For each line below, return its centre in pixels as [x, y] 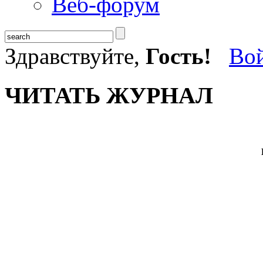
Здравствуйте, [75, 56]
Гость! [178, 56]
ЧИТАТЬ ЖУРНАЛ [109, 96]
